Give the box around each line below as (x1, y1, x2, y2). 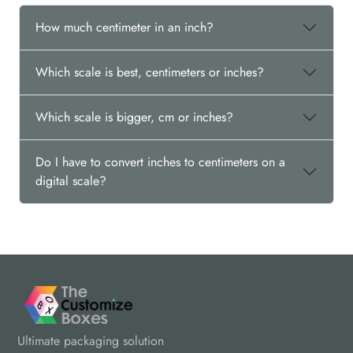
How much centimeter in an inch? (35, 18, 214, 36)
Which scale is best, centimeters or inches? (35, 63, 264, 81)
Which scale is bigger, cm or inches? (35, 108, 233, 126)
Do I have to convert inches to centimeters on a (35, 153, 285, 171)
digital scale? (35, 172, 106, 190)
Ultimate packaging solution (17, 332, 164, 350)
